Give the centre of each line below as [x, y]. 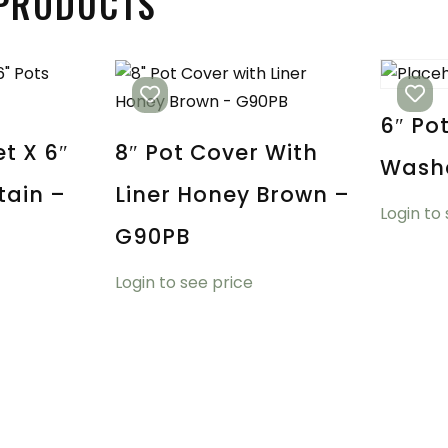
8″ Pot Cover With [216, 153]
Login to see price [183, 282]
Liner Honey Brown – [232, 195]
